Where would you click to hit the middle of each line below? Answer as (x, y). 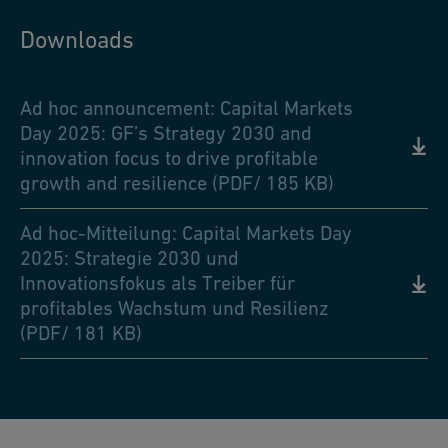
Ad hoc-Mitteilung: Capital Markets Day (186, 233)
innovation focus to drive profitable (169, 158)
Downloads (77, 39)
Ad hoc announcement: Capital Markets (186, 108)
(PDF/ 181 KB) (81, 333)
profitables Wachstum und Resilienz (174, 308)
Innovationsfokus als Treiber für (157, 283)
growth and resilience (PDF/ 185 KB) (177, 183)
